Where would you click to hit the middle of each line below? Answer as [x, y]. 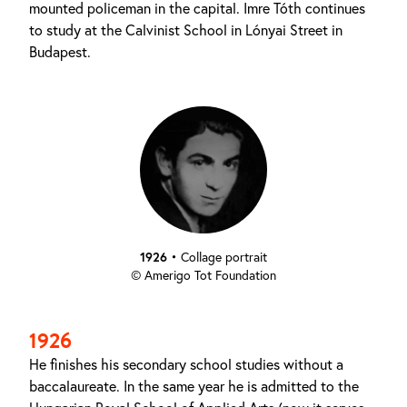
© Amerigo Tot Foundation [203, 275]
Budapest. [60, 52]
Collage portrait [224, 257]
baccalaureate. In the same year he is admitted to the [194, 386]
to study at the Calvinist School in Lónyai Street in [186, 30]
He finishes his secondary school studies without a [186, 364]
